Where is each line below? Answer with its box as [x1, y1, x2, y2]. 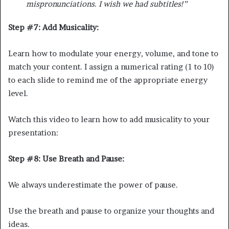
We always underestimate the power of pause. [8, 179, 178, 190]
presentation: [8, 127, 58, 138]
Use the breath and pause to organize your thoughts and [8, 205, 214, 216]
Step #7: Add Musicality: [8, 22, 99, 32]
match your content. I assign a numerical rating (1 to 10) [8, 61, 214, 72]
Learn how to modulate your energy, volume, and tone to [8, 48, 218, 58]
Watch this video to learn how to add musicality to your [8, 114, 210, 124]
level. [8, 88, 28, 98]
